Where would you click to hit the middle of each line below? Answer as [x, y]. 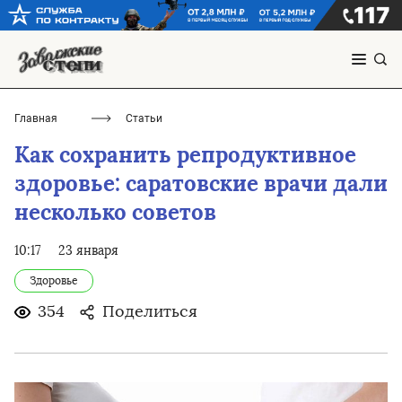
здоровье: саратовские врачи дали [201, 184]
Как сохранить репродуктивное [185, 155]
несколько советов [115, 213]
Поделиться [150, 312]
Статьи [144, 119]
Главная [36, 119]
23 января [88, 251]
